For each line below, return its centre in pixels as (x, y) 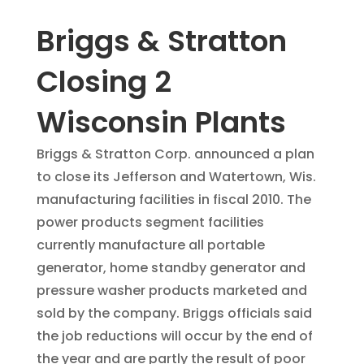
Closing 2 (104, 82)
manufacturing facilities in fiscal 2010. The (173, 200)
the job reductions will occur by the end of (174, 336)
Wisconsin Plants (161, 123)
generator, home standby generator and (171, 268)
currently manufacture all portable (150, 245)
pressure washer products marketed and (171, 291)
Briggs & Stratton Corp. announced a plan (175, 154)
